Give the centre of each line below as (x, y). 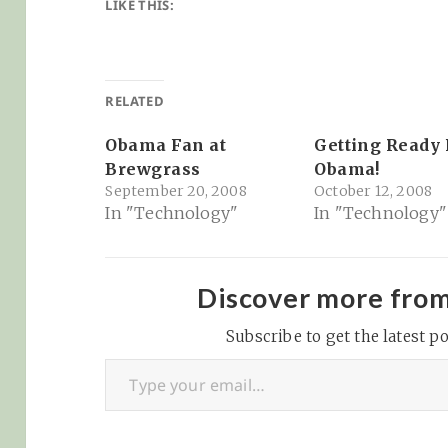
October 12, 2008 (373, 191)
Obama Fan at (166, 145)
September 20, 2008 (176, 191)
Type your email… (138, 358)
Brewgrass (153, 169)
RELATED (135, 100)
